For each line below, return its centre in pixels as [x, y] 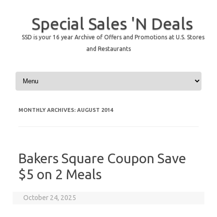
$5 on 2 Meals [60, 174]
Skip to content [36, 73]
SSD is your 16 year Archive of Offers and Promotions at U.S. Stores [113, 37]
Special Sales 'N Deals [112, 23]
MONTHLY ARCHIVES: [48, 110]
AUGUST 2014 [95, 110]
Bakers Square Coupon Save [102, 158]
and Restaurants [108, 49]
